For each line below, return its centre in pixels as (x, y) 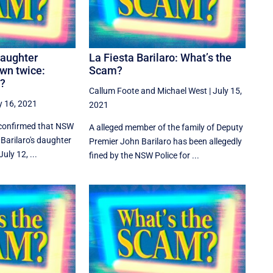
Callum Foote (114, 90)
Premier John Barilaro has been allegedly (166, 141)
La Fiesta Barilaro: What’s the (161, 57)
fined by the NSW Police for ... (144, 155)
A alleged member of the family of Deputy (166, 127)
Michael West (183, 90)
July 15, (228, 90)
